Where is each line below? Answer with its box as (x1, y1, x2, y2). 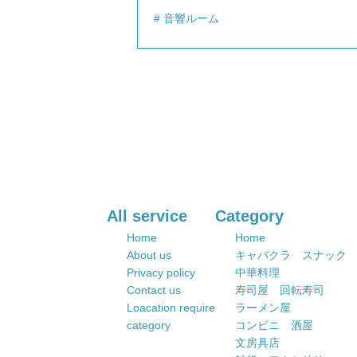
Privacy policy (127, 266, 196, 279)
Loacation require (127, 301, 216, 314)
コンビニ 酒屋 (235, 319, 314, 331)
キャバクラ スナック (235, 249, 347, 261)
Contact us (127, 284, 182, 296)
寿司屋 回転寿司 (235, 284, 325, 296)
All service (107, 207, 188, 225)
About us (127, 249, 172, 261)
